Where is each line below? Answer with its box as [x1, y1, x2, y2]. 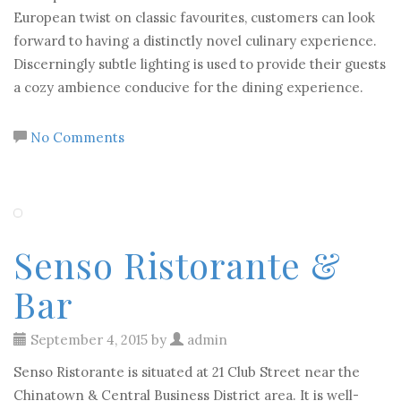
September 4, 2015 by [27, 331, 170, 348]
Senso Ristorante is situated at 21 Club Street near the [13, 363, 360, 380]
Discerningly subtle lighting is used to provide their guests [13, 55, 386, 73]
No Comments [30, 129, 124, 146]
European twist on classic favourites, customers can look [13, 9, 375, 26]
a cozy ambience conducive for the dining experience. [13, 79, 363, 96]
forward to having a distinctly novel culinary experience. [13, 32, 377, 49]
